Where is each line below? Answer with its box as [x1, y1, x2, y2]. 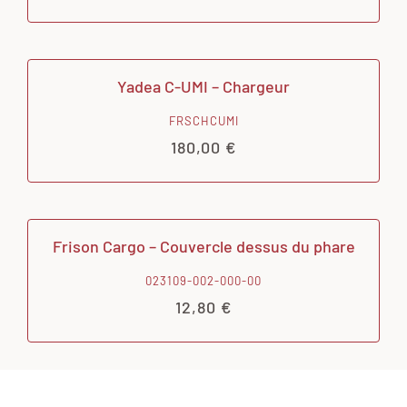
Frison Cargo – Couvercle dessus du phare [52, 235, 355, 256]
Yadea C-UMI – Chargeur [117, 75, 290, 96]
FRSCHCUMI [168, 113, 239, 128]
